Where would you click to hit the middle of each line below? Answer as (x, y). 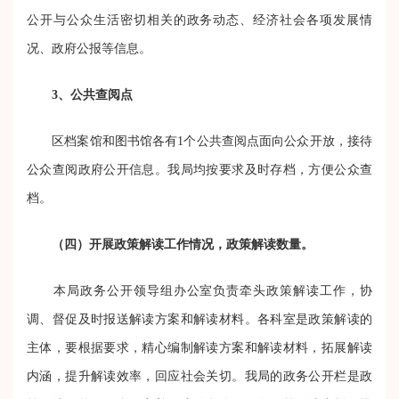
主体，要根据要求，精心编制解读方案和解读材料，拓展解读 (199, 347)
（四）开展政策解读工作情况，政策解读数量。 (183, 244)
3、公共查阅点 (92, 94)
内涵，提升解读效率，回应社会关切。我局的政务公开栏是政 (199, 376)
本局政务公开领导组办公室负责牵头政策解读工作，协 (199, 290)
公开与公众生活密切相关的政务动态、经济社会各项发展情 (199, 20)
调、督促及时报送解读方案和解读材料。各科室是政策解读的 (199, 319)
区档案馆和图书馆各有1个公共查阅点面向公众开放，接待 (199, 141)
